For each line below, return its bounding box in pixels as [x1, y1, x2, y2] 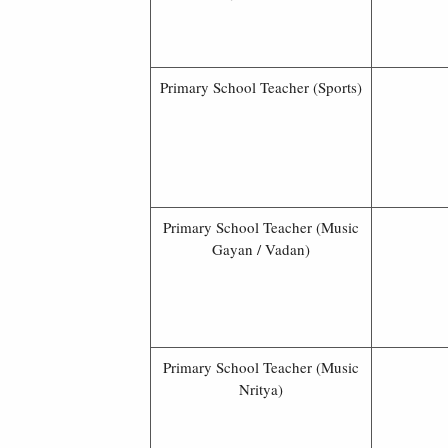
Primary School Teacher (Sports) [160, 76, 362, 97]
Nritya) [239, 378, 283, 399]
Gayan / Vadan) [212, 238, 310, 259]
